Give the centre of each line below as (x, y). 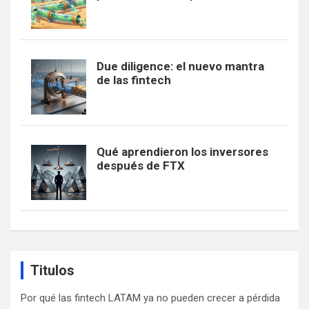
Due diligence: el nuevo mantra (180, 66)
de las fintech (134, 80)
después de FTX (141, 165)
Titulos (52, 270)
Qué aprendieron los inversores (182, 151)
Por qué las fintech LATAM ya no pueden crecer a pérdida (150, 298)
